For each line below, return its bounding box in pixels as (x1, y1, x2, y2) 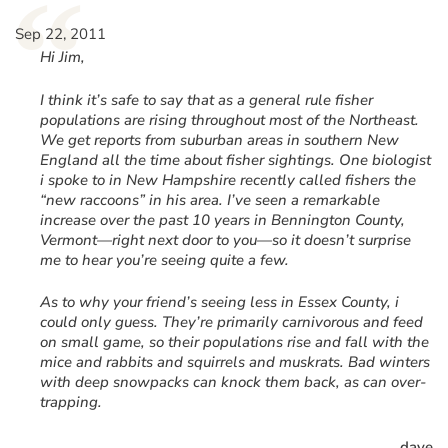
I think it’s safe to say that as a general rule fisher (40, 89, 373, 110)
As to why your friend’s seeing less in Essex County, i (40, 292, 399, 313)
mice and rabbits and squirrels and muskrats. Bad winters (40, 352, 430, 373)
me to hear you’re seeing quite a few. (40, 249, 289, 270)
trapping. (40, 392, 102, 413)
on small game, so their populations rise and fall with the (40, 332, 429, 353)
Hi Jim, (40, 47, 85, 68)
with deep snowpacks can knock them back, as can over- (40, 372, 426, 393)
